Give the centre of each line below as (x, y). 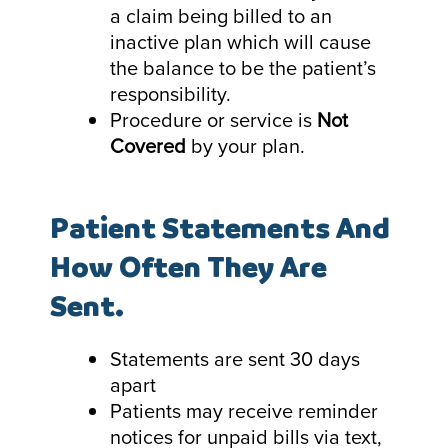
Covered (148, 145)
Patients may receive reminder (244, 410)
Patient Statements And (220, 227)
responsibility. (170, 93)
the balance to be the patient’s (243, 67)
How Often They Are (188, 266)
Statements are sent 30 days (235, 358)
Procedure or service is (213, 119)
